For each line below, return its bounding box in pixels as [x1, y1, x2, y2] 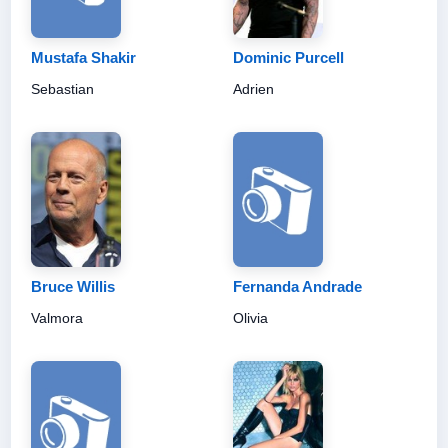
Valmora [31, 309, 83, 326]
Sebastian [31, 80, 94, 97]
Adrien [233, 80, 274, 97]
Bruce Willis [31, 277, 115, 295]
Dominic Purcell [233, 48, 344, 66]
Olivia [233, 309, 268, 326]
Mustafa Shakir [31, 48, 136, 66]
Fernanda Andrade [233, 277, 362, 295]
